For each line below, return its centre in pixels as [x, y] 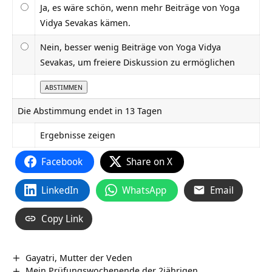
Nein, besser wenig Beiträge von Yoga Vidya [130, 46]
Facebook [62, 161]
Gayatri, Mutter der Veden [79, 257]
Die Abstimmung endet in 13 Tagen [90, 110]
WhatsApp [144, 190]
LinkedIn [60, 190]
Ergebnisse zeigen [77, 134]
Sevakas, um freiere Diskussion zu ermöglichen [137, 62]
